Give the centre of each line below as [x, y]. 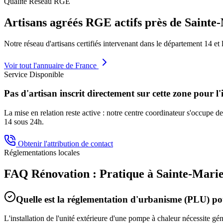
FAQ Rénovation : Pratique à [80, 173]
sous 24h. [28, 121]
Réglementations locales [42, 152]
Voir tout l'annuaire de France [51, 65]
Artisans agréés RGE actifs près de [94, 22]
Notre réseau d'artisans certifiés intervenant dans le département [104, 43]
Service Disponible [34, 74]
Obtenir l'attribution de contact [64, 143]
